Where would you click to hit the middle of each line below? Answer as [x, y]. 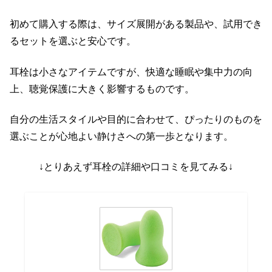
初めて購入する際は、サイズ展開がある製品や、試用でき [136, 24]
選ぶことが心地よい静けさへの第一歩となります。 [121, 136]
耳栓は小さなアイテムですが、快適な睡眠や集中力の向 [131, 72]
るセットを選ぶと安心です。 [73, 41]
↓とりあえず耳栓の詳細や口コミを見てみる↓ [136, 167]
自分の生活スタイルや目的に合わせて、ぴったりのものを [136, 119]
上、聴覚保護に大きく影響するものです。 [102, 89]
